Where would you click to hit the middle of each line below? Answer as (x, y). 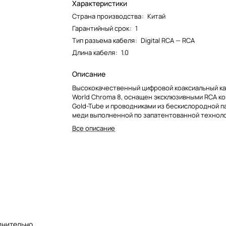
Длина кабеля (94, 52)
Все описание (94, 128)
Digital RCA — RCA (168, 40)
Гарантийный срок (102, 28)
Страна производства (107, 16)
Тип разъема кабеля (104, 40)
